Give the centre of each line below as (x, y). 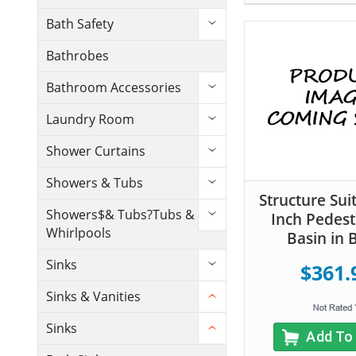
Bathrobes (77, 56)
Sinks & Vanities (93, 297)
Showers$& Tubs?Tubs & (120, 215)
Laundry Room (90, 120)
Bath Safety (80, 24)
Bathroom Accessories (114, 88)
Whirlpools (79, 233)
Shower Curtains (96, 151)
